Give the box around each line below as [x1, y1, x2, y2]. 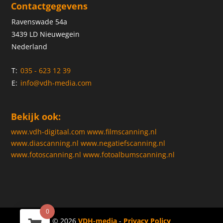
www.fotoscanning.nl [11, 150, 82, 160]
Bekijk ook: [11, 111, 61, 123]
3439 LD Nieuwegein [11, 29, 80, 39]
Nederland [11, 42, 48, 52]
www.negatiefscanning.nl [81, 138, 166, 148]
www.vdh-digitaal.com [11, 127, 86, 137]
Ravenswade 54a [11, 17, 68, 27]
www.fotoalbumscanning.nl [83, 150, 175, 160]
